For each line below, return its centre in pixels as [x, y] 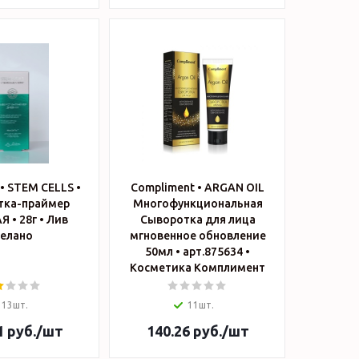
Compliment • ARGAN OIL [198, 188]
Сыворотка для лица [198, 220]
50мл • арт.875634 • [198, 252]
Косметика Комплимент [198, 268]
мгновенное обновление [198, 236]
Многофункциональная [198, 204]
